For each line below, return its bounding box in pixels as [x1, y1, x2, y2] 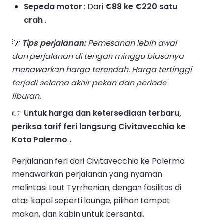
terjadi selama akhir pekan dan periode [12, 77, 166, 88]
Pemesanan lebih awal [86, 37, 177, 49]
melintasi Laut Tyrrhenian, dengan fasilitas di [12, 181, 181, 193]
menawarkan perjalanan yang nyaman [12, 168, 162, 180]
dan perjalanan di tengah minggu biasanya [12, 50, 184, 62]
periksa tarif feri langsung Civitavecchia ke [12, 120, 186, 132]
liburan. [12, 90, 41, 102]
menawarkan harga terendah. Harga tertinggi [12, 63, 192, 75]
